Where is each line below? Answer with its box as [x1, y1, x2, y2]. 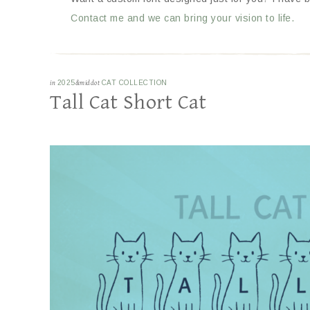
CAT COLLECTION [101, 79, 167, 86]
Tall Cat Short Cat [50, 91, 206, 114]
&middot [75, 79, 102, 87]
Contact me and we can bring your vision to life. [71, 12, 294, 24]
